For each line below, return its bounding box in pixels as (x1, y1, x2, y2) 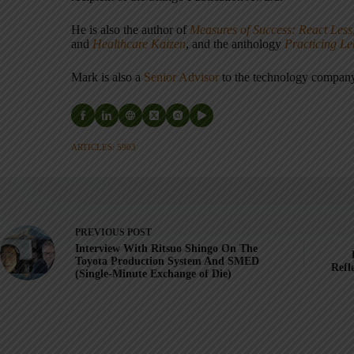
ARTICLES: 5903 (71, 142, 136, 152)
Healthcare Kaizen (92, 37, 186, 51)
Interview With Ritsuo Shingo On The (75, 243, 258, 254)
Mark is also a (71, 70, 144, 84)
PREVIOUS (75, 227, 127, 238)
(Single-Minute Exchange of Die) (75, 268, 232, 280)
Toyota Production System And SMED (75, 255, 259, 267)
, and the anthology (186, 37, 284, 51)
